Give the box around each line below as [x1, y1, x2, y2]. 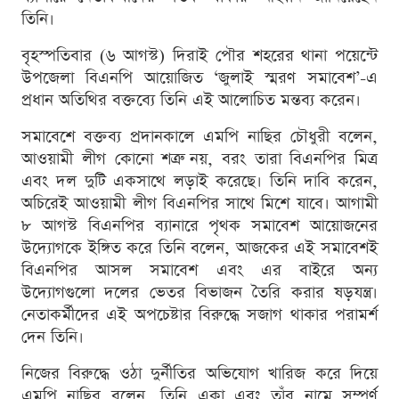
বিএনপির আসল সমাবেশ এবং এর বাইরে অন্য [21, 259, 378, 282]
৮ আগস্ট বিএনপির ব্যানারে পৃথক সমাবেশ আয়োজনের [21, 215, 378, 238]
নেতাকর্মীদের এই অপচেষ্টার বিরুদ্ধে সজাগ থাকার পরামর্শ [21, 304, 378, 327]
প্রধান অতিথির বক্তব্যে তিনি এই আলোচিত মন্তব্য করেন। [21, 89, 361, 112]
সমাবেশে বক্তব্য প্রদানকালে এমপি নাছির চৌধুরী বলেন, [21, 126, 378, 149]
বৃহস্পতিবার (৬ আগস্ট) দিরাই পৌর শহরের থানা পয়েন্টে [21, 45, 378, 68]
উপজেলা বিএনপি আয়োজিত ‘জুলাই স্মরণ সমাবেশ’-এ [21, 67, 378, 90]
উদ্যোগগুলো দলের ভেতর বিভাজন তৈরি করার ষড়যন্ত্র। [21, 281, 378, 305]
